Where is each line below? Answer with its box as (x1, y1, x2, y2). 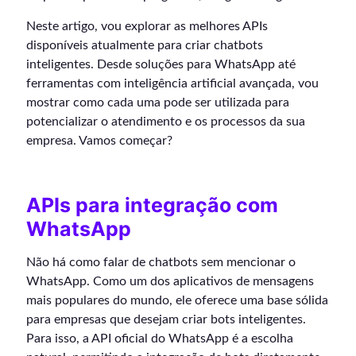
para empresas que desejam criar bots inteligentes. (26, 312, 306, 326)
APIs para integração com (26, 192, 278, 217)
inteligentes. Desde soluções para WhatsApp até (26, 57, 296, 71)
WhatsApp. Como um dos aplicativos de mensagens (26, 274, 314, 288)
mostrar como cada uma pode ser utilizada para (26, 95, 289, 109)
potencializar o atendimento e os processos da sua (26, 114, 305, 128)
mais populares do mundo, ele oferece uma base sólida (26, 293, 328, 307)
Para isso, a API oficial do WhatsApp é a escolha (26, 331, 293, 345)
